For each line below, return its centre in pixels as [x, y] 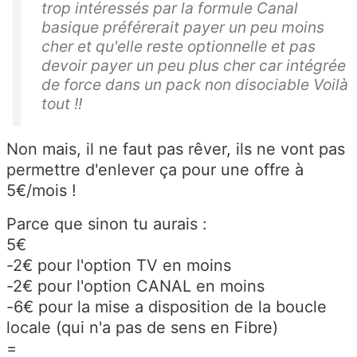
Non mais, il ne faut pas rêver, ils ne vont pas [176, 149]
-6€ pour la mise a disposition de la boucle [167, 307]
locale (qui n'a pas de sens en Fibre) [142, 328]
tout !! [64, 104]
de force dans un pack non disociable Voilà [195, 85]
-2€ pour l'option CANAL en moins [135, 286]
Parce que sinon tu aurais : [107, 224]
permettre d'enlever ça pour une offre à [155, 170]
